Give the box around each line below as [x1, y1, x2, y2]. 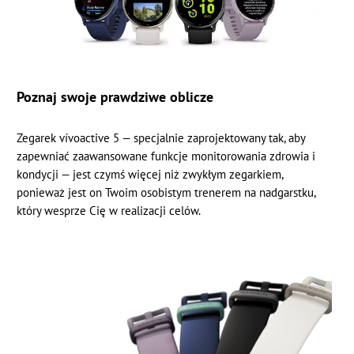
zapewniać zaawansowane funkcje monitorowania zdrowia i [17, 148, 316, 164]
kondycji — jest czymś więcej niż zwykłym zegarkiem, [17, 166, 284, 182]
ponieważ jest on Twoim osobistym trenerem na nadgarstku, [17, 184, 316, 200]
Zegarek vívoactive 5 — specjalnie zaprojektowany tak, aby [17, 130, 306, 145]
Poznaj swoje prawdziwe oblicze [17, 86, 214, 106]
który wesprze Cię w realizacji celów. [17, 202, 201, 218]
